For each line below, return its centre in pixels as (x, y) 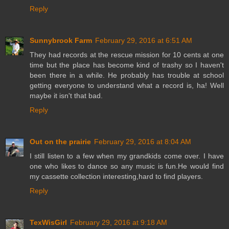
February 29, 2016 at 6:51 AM (144, 40)
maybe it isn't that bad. (66, 95)
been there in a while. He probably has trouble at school (127, 75)
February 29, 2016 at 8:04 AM (143, 141)
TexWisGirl (48, 222)
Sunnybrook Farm (61, 40)
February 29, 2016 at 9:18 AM (119, 222)
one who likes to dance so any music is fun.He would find (127, 166)
